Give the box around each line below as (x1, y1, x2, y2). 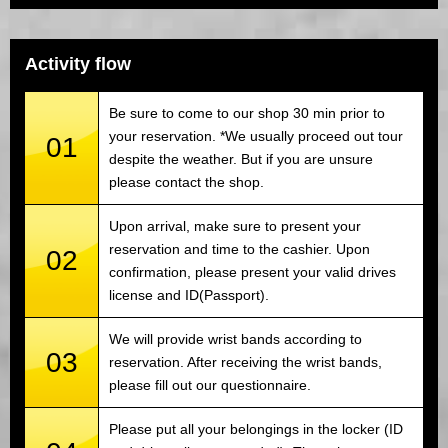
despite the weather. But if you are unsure (109, 151, 373, 168)
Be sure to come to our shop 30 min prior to (109, 105, 385, 122)
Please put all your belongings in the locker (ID (109, 421, 403, 438)
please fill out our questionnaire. (109, 377, 311, 394)
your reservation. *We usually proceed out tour (109, 128, 403, 145)
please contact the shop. (109, 174, 264, 191)
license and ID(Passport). (109, 287, 269, 304)
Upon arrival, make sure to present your (109, 218, 361, 235)
